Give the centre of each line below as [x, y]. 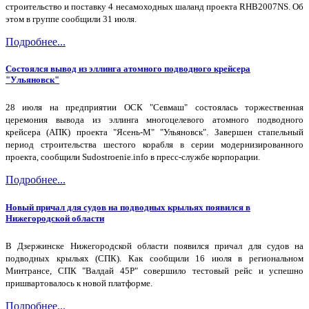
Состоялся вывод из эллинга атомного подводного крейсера [128, 69]
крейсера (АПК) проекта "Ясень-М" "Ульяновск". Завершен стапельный [154, 132]
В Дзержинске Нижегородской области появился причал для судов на [154, 246]
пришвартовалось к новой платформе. [79, 283]
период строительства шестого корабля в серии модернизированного [154, 145]
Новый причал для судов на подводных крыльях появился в [128, 207]
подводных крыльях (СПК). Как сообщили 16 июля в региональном [154, 258]
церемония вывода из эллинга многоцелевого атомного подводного [154, 120]
